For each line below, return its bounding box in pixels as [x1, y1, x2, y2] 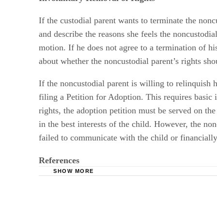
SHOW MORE [53, 168, 94, 174]
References [39, 155, 79, 165]
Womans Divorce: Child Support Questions [76, 193, 206, 201]
